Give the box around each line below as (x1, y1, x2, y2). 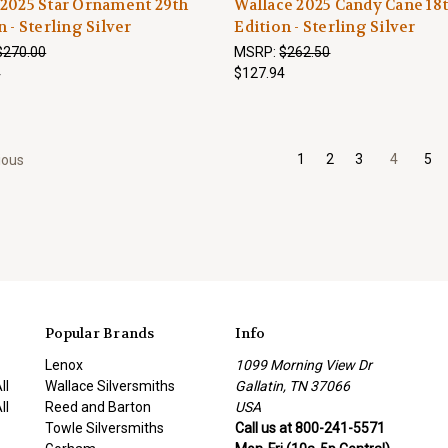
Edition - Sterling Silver (234, 17, 416, 37)
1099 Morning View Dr (234, 356, 372, 373)
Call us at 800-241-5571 (234, 419, 385, 436)
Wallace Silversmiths (45, 377, 175, 394)
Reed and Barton (45, 398, 151, 415)
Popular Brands (45, 323, 155, 342)
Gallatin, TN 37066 (234, 377, 350, 394)
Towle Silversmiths (45, 419, 164, 436)
